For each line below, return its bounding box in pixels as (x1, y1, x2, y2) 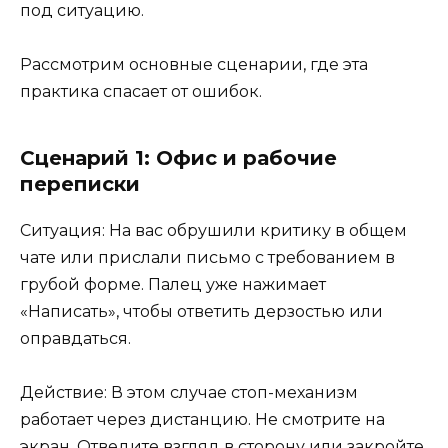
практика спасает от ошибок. (20, 81, 262, 101)
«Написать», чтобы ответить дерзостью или (20, 301, 383, 321)
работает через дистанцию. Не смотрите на (20, 409, 385, 429)
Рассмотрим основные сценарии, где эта (20, 54, 368, 74)
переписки (20, 171, 140, 196)
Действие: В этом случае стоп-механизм (20, 382, 358, 402)
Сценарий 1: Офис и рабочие (20, 145, 337, 170)
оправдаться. (20, 328, 131, 348)
